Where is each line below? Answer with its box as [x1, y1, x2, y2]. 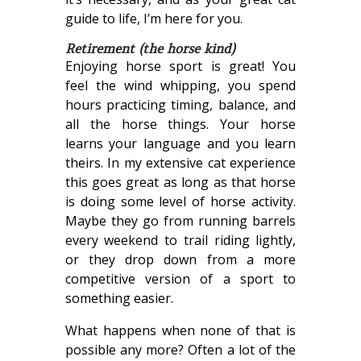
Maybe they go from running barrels [64, 212, 297, 230]
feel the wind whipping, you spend [64, 77, 297, 95]
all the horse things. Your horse [64, 115, 297, 134]
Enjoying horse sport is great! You [64, 57, 297, 76]
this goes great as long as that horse [64, 173, 297, 192]
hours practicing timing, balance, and [64, 96, 297, 114]
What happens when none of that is [64, 322, 297, 340]
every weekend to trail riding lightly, [64, 231, 297, 250]
